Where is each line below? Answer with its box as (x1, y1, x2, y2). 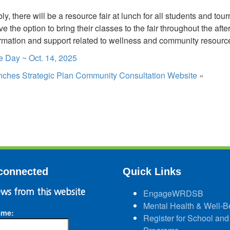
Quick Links (123, 165, 181, 177)
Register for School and (143, 212, 229, 224)
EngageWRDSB (143, 187, 203, 199)
